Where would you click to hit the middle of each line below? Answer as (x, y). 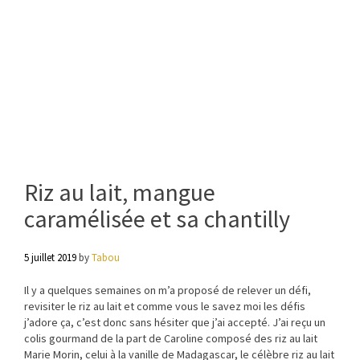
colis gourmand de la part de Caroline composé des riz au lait (171, 338)
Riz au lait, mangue (120, 192)
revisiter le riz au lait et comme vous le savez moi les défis (165, 306)
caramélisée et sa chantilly (157, 218)
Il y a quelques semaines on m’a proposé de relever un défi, (168, 290)
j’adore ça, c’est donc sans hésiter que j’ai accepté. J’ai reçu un (175, 322)
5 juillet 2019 (50, 257)
